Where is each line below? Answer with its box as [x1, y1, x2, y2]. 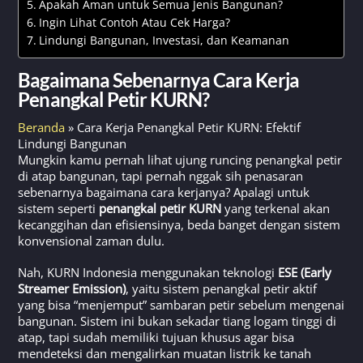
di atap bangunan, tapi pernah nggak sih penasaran [18, 167, 304, 184]
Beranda [18, 118, 66, 135]
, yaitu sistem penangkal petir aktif [126, 280, 318, 297]
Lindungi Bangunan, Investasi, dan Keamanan [39, 32, 290, 48]
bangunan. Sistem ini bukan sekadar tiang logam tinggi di [18, 313, 337, 330]
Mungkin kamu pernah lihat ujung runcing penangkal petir [18, 151, 343, 168]
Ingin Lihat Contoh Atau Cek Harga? [39, 15, 231, 30]
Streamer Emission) [18, 280, 126, 297]
